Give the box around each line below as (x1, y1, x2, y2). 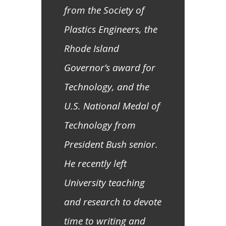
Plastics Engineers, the (64, 23, 157, 36)
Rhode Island (64, 42, 119, 55)
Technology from (64, 119, 136, 132)
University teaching (64, 176, 145, 190)
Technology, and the (64, 80, 149, 94)
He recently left (64, 157, 127, 171)
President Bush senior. (64, 138, 158, 151)
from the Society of (64, 4, 144, 17)
